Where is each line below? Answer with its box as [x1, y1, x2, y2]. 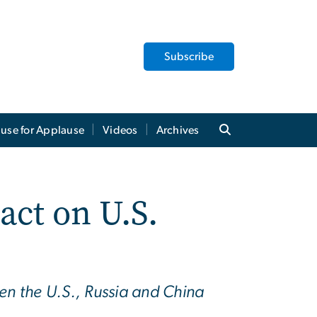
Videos [103, 125, 138, 137]
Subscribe [164, 51, 214, 62]
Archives [156, 125, 200, 137]
